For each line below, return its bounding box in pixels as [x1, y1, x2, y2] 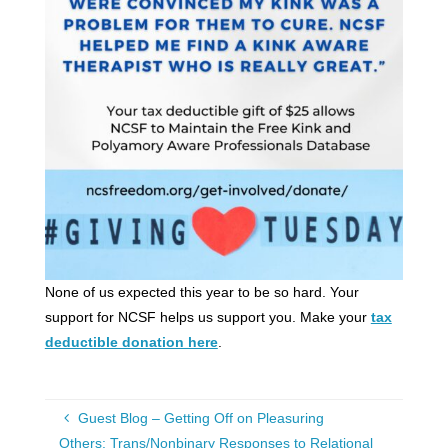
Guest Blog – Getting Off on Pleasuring [77, 409, 324, 426]
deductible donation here [44, 334, 218, 351]
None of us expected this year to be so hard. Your [44, 284, 359, 301]
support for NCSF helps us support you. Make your [44, 309, 371, 326]
